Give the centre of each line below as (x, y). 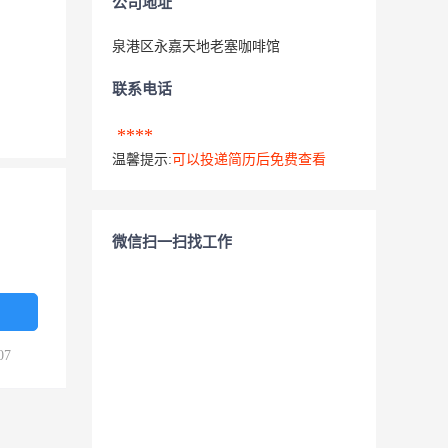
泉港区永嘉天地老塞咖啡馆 (196, 46)
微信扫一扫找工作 (172, 242)
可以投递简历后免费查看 (249, 159)
